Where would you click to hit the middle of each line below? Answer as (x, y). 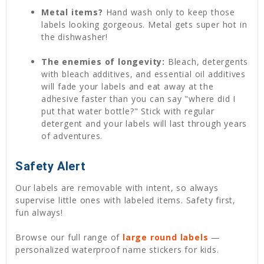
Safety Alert (51, 166)
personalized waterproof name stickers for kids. (117, 249)
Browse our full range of (69, 237)
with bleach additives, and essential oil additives (144, 74)
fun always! (39, 212)
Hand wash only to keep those (169, 12)
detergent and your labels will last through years (144, 123)
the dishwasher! (75, 37)
